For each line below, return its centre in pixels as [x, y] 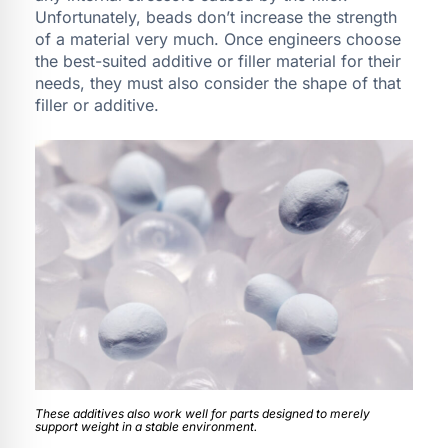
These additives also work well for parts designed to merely [202, 413]
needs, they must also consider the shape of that [218, 82]
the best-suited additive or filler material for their [218, 60]
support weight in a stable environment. [146, 426]
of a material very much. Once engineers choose [218, 38]
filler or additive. [97, 104]
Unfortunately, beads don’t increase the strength [216, 16]
